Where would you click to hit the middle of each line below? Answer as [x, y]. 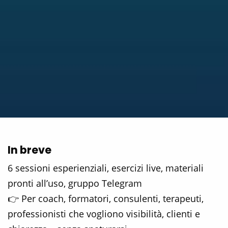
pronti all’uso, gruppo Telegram [75, 183]
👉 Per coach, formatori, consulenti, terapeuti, [106, 199]
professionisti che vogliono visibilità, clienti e [104, 214]
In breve [30, 150]
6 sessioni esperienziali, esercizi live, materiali [106, 168]
